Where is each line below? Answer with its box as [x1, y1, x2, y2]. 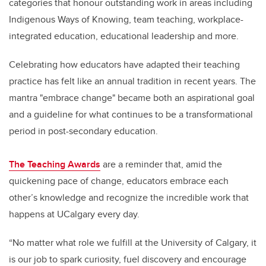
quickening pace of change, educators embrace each [9, 173, 229, 188]
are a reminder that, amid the [100, 157, 222, 171]
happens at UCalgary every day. [9, 207, 140, 221]
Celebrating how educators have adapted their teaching [9, 57, 240, 71]
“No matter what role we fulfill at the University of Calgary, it [9, 235, 256, 249]
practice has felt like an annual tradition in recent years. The [9, 74, 256, 88]
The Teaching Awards [9, 157, 100, 171]
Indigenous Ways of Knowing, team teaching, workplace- [9, 12, 243, 26]
